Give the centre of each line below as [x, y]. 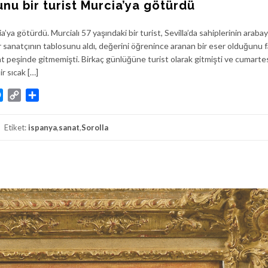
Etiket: [16, 127]
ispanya [42, 127]
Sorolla [95, 127]
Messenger [26, 95]
